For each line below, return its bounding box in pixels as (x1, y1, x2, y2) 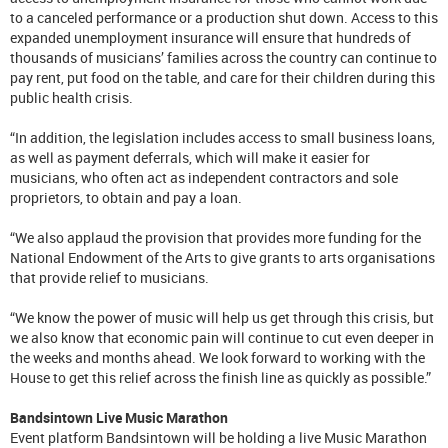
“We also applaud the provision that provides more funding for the (10, 227, 421, 247)
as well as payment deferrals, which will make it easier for (10, 147, 370, 167)
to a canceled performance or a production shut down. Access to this (10, 7, 438, 27)
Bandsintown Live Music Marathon (10, 407, 228, 427)
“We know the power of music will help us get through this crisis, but (10, 307, 434, 327)
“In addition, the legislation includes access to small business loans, (10, 127, 435, 147)
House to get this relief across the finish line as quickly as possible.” (10, 367, 431, 387)
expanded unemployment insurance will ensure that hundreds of (10, 27, 411, 47)
